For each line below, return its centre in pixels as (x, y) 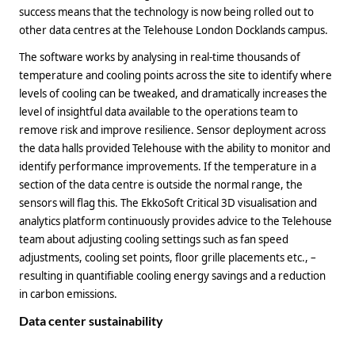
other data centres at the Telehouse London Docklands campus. (174, 31)
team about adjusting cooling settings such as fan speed (154, 239)
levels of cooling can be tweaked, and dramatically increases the (173, 93)
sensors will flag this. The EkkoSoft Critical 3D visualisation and (168, 202)
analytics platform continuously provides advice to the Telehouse (176, 221)
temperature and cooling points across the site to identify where (176, 75)
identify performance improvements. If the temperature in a (168, 166)
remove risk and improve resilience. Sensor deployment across (172, 130)
